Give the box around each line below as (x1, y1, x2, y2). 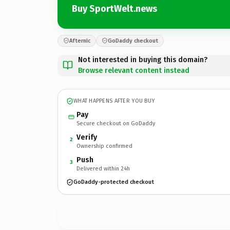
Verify (76, 132, 97, 142)
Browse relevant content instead (78, 66, 189, 75)
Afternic (69, 37, 90, 44)
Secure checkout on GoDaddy (76, 120, 155, 127)
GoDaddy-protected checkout (73, 179, 154, 185)
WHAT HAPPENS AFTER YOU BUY (73, 98, 155, 104)
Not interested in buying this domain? (78, 55, 207, 64)
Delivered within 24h (76, 165, 130, 172)
